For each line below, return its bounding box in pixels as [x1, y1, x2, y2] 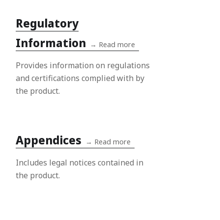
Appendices [16, 132, 82, 148]
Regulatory [16, 15, 79, 31]
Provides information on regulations [16, 59, 150, 71]
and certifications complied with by [16, 72, 144, 83]
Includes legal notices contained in [16, 157, 143, 168]
